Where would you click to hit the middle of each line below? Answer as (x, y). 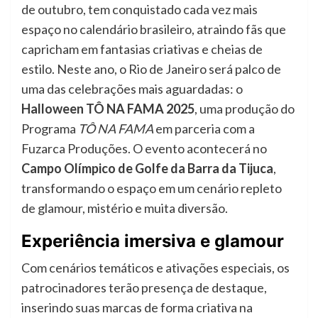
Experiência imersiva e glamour (153, 241)
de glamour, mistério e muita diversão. (125, 208)
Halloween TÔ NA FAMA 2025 (108, 108)
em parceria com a (204, 128)
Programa (50, 128)
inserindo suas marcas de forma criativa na (137, 307)
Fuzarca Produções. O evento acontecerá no (144, 148)
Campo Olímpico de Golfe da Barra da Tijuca (147, 168)
